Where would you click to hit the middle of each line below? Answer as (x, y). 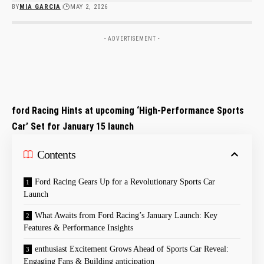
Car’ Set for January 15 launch (73, 126)
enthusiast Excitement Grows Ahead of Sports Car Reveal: (132, 249)
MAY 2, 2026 (89, 6)
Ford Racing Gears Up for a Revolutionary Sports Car (125, 181)
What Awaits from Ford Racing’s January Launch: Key (126, 215)
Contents (56, 154)
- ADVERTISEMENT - (132, 38)
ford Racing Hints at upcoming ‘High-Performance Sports (128, 110)
